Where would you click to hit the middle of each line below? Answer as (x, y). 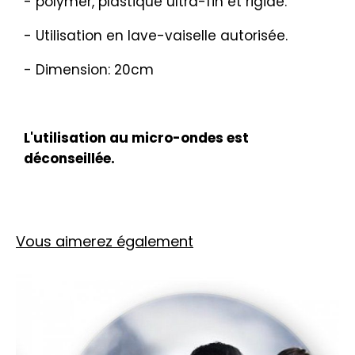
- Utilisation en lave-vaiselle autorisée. (156, 36)
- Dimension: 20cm (89, 70)
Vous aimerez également (105, 242)
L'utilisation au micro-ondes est (136, 138)
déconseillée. (69, 159)
